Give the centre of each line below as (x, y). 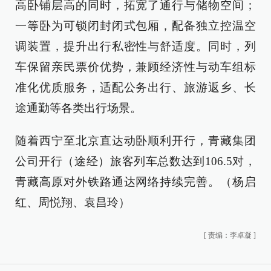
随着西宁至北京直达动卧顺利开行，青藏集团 (135, 141)
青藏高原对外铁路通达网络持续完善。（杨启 (135, 182)
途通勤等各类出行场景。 (78, 108)
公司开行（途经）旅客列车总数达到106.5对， (135, 161)
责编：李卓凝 (230, 235)
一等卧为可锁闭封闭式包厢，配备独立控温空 (135, 26)
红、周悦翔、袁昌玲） (73, 202)
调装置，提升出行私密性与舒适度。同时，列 (135, 46)
